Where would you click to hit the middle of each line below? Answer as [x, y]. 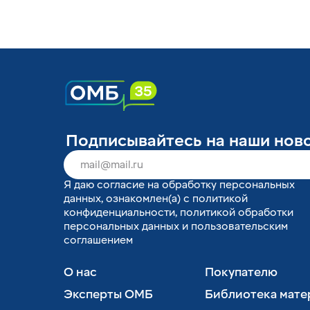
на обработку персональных [220, 185]
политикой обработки [237, 212]
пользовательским [239, 226]
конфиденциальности [119, 212]
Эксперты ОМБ [108, 294]
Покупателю [241, 272]
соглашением [98, 240]
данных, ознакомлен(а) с [128, 199]
